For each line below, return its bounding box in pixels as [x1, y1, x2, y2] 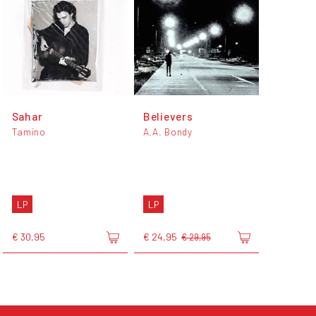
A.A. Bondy [142, 125, 193, 138]
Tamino [11, 125, 46, 138]
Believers [142, 109, 193, 123]
